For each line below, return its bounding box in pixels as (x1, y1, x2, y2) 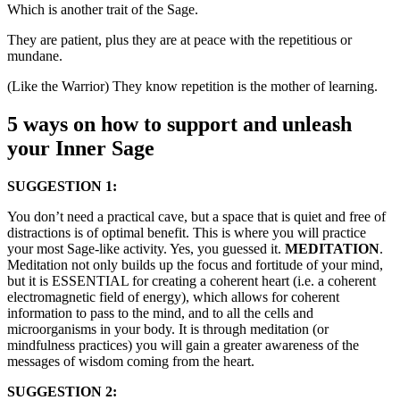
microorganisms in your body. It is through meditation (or (7, 321, 329, 337)
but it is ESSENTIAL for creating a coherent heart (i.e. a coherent (7, 273, 376, 289)
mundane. (7, 48, 62, 64)
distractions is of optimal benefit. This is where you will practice (7, 225, 366, 241)
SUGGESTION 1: (7, 179, 117, 195)
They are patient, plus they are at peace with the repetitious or (7, 32, 352, 48)
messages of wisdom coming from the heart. (7, 354, 254, 370)
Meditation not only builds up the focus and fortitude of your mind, (7, 257, 383, 273)
